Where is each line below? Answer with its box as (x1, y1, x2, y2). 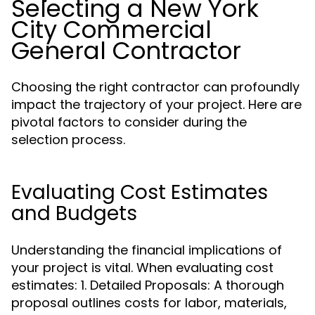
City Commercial (11, 13, 212, 46)
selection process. (11, 131, 125, 148)
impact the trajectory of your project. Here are (11, 96, 302, 113)
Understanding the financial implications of (11, 241, 282, 259)
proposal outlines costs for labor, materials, (11, 294, 287, 311)
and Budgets (11, 200, 137, 227)
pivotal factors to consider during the (11, 113, 247, 131)
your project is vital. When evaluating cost (11, 259, 274, 276)
